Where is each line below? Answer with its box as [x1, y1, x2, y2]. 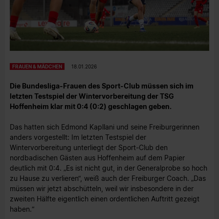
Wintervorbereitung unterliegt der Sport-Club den [10, 143, 168, 152]
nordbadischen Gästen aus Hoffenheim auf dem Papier [10, 153, 185, 162]
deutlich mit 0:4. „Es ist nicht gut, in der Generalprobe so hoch [10, 164, 207, 173]
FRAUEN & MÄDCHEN [12, 63, 62, 69]
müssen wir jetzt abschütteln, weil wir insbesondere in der [10, 184, 194, 193]
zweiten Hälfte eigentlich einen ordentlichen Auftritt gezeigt [10, 195, 199, 203]
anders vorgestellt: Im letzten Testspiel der [10, 133, 146, 142]
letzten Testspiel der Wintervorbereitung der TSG [10, 91, 174, 100]
